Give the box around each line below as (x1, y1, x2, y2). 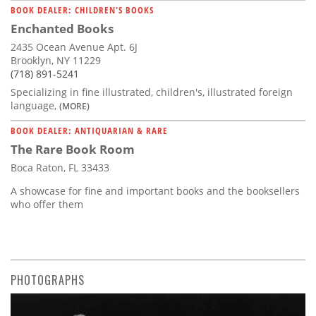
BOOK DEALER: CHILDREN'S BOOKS (11, 3, 154, 16)
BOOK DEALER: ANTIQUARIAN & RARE (11, 123, 168, 137)
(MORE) (59, 99, 90, 111)
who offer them (11, 197, 83, 211)
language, (11, 98, 59, 112)
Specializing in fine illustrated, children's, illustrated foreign (11, 85, 293, 99)
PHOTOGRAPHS (11, 271, 85, 288)
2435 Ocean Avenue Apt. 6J (11, 39, 138, 54)
